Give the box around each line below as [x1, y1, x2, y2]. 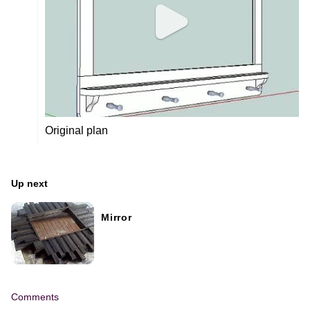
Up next [11, 179, 48, 190]
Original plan [45, 125, 108, 137]
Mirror [101, 212, 132, 224]
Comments [11, 292, 59, 302]
